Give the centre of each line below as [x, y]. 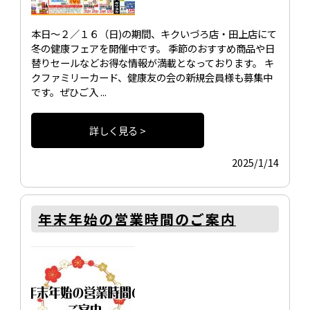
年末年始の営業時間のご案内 [137, 219]
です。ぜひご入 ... [69, 92]
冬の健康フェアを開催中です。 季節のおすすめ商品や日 [153, 48]
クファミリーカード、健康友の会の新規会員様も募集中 [152, 77]
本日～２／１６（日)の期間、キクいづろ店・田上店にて [154, 34]
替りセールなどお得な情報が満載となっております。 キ [152, 63]
